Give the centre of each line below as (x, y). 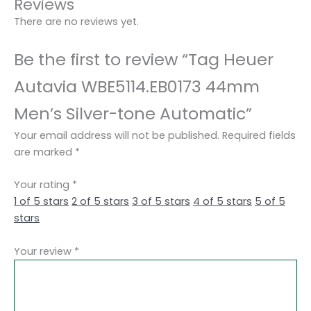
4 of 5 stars (222, 202)
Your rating (43, 185)
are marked (44, 152)
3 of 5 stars (161, 202)
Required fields (259, 136)
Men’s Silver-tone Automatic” (133, 114)
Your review (44, 251)
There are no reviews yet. (76, 21)
